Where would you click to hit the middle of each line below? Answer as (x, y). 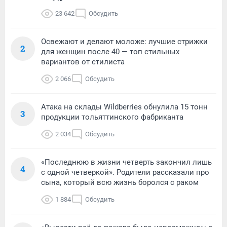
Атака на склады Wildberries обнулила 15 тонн (124, 107)
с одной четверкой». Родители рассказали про (125, 173)
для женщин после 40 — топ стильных (110, 52)
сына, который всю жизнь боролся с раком (120, 183)
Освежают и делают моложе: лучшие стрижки (124, 42)
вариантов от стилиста (83, 62)
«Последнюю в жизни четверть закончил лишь (126, 162)
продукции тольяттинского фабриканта (112, 117)
